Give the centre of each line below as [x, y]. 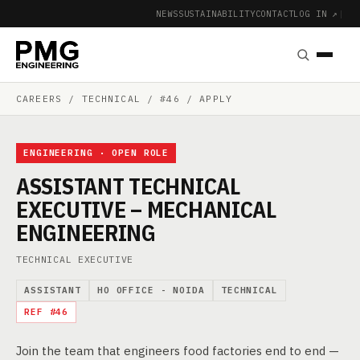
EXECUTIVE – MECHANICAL [146, 209]
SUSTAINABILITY [217, 13]
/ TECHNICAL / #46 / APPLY [147, 98]
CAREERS [39, 98]
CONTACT [274, 13]
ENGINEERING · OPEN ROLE [96, 153]
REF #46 [47, 312]
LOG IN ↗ [316, 13]
